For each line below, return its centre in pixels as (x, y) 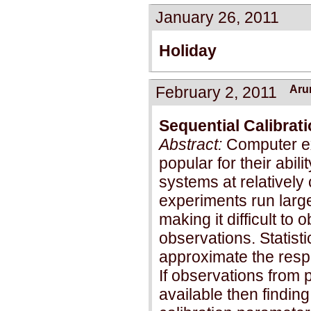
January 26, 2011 (217, 17)
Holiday (188, 50)
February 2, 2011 (216, 92)
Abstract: (191, 144)
